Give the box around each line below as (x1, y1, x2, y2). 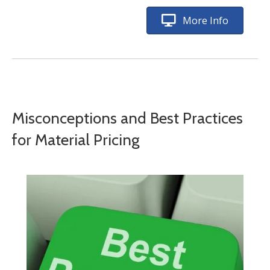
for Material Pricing (12, 130, 139, 149)
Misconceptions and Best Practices (12, 108, 243, 128)
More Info (183, 14, 228, 27)
